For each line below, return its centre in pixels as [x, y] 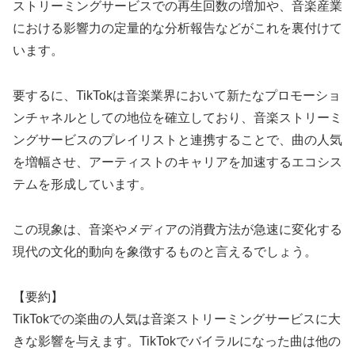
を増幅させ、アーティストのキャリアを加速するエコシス [177, 162]
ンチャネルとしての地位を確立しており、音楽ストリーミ [177, 118]
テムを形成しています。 [82, 185]
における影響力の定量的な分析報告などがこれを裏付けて [177, 29]
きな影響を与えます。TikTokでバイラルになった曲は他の [177, 341]
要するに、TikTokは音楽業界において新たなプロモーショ [177, 96]
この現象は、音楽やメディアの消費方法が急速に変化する [177, 229]
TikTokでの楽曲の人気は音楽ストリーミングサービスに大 [177, 319]
